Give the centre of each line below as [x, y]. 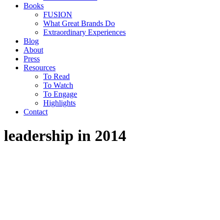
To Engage [60, 94]
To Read [56, 76]
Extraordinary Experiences [84, 32]
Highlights [59, 103]
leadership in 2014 [65, 136]
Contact [36, 112]
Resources [40, 68]
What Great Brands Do [79, 23]
